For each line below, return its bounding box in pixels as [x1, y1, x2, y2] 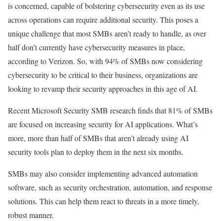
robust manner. [8, 209, 54, 220]
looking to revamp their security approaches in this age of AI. [8, 83, 198, 94]
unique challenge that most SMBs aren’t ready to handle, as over [8, 28, 206, 38]
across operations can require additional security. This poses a [8, 14, 198, 25]
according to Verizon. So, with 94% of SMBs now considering [8, 55, 203, 66]
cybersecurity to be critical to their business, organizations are [8, 69, 198, 80]
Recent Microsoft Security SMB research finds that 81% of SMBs [8, 105, 213, 115]
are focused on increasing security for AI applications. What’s [8, 118, 198, 129]
